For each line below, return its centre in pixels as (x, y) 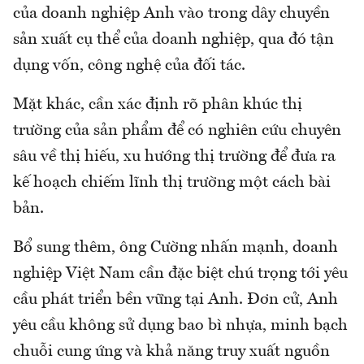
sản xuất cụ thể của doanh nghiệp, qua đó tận (173, 40)
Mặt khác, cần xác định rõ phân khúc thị (158, 105)
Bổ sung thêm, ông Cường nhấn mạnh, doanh (175, 248)
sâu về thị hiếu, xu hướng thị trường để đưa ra (174, 157)
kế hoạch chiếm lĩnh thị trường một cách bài (172, 183)
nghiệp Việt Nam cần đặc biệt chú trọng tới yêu (180, 274)
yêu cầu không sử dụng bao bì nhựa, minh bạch (180, 326)
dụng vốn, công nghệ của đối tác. (129, 66)
